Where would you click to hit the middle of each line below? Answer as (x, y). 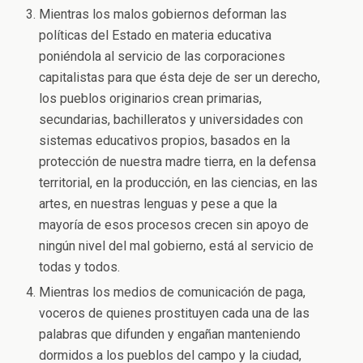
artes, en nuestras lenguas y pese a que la (158, 204)
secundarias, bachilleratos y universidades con (171, 120)
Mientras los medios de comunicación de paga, (173, 292)
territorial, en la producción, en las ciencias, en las (179, 183)
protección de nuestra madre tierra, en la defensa (178, 162)
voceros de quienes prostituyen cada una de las (175, 313)
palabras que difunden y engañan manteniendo (170, 334)
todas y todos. (80, 267)
